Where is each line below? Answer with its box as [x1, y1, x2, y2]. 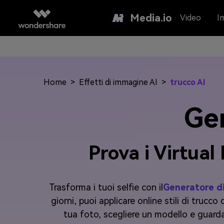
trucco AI [170, 77, 205, 87]
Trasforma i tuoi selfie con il [49, 182, 163, 192]
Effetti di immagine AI [79, 77, 157, 87]
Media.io [130, 11, 172, 24]
